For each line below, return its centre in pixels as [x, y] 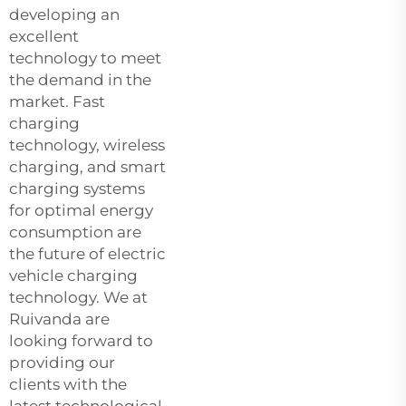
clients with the [68, 384]
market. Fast [57, 101]
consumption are [75, 232]
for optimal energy [81, 210]
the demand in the [80, 79]
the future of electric [87, 253]
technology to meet [85, 58]
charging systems [77, 188]
